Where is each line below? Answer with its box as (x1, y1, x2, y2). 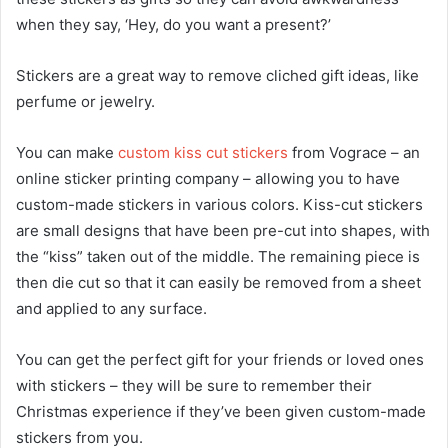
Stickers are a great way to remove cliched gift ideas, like (16, 66, 419, 86)
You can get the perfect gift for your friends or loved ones (16, 350, 424, 370)
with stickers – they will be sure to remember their (16, 376, 372, 396)
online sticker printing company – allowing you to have (16, 169, 400, 189)
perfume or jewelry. (16, 92, 155, 112)
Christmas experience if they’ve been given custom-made (16, 402, 426, 422)
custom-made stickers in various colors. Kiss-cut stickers (16, 195, 423, 215)
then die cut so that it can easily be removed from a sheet (16, 273, 421, 293)
